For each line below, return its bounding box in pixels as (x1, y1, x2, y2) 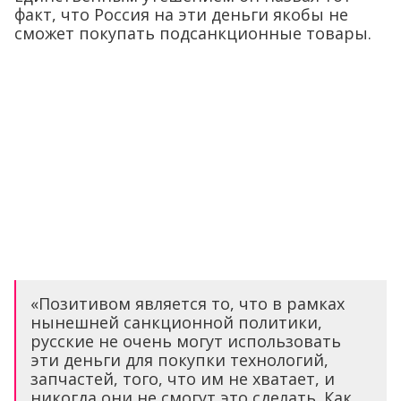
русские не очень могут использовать (30, 329, 341, 352)
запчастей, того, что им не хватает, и (30, 367, 335, 389)
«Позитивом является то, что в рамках (30, 292, 345, 314)
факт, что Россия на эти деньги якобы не (14, 4, 348, 26)
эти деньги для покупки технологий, (30, 348, 328, 371)
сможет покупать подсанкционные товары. (14, 22, 371, 45)
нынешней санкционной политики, (30, 311, 322, 333)
